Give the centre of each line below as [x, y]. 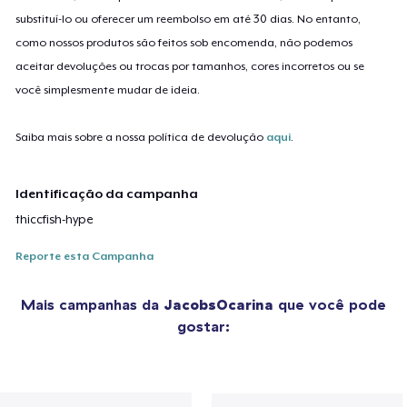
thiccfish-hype [55, 219]
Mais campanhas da [92, 304]
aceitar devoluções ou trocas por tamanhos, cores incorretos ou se [190, 66]
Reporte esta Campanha [85, 256]
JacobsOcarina [218, 304]
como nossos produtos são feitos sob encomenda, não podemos [184, 42]
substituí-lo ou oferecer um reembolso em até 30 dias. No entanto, [189, 19]
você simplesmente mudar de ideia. [108, 89]
